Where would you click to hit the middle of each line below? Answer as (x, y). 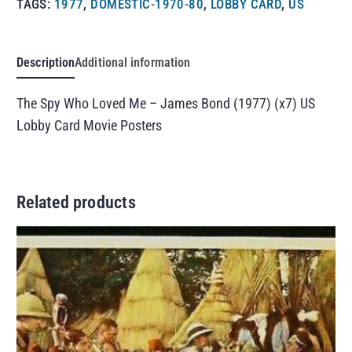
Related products (76, 202)
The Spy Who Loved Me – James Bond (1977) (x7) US (166, 103)
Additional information (133, 62)
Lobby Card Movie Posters (90, 125)
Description (46, 62)
